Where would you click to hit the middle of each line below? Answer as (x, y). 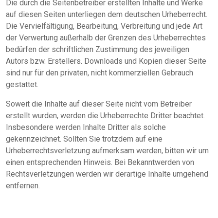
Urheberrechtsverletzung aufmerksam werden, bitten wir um (107, 150)
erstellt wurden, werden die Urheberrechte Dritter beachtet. (105, 115)
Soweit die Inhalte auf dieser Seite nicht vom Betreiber (99, 104)
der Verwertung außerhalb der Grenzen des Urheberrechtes (106, 37)
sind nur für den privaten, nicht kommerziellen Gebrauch (100, 73)
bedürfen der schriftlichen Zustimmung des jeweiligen (98, 49)
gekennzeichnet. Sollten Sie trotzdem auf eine (84, 139)
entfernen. (23, 185)
